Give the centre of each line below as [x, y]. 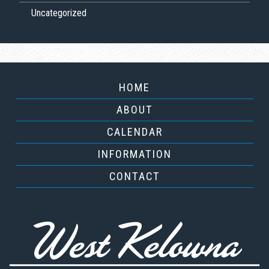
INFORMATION [134, 154]
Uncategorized [59, 13]
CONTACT [134, 177]
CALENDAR [134, 132]
